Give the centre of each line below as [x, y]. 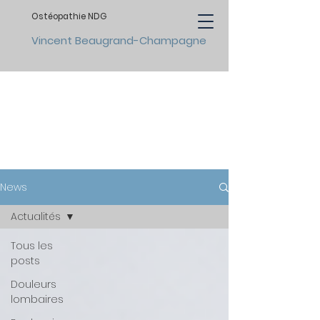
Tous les [32, 246]
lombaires [37, 299]
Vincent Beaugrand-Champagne [119, 40]
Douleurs [34, 284]
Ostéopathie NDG [69, 16]
